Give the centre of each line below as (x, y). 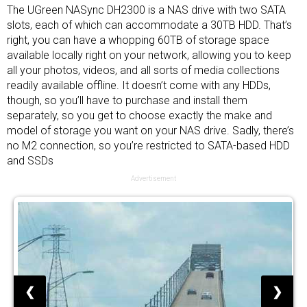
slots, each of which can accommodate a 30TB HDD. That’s (149, 25)
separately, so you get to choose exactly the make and (139, 115)
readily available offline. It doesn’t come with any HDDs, (139, 85)
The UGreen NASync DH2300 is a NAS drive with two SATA (146, 10)
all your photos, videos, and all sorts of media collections (143, 70)
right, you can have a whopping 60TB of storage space (138, 40)
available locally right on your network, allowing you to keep (149, 55)
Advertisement (153, 179)
